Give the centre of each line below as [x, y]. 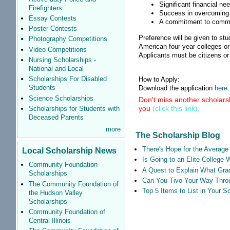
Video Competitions [57, 49]
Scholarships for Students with [74, 108]
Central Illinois [50, 220]
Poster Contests [53, 29]
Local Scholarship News [69, 151]
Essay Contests [52, 18]
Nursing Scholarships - [62, 60]
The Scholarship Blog [178, 135]
